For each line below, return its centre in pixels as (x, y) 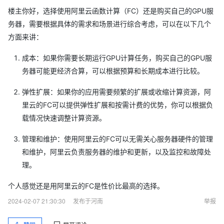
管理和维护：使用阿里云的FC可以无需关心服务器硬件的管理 (117, 139)
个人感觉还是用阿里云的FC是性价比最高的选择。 (86, 186)
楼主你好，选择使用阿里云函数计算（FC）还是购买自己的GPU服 (111, 11)
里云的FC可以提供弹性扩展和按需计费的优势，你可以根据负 (117, 105)
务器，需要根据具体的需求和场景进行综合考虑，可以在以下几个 (109, 24)
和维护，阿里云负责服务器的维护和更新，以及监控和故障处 (116, 152)
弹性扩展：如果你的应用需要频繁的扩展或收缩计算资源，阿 (116, 92)
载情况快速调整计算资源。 (64, 118)
